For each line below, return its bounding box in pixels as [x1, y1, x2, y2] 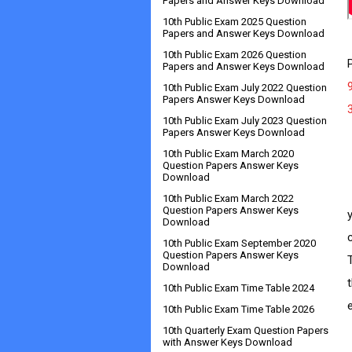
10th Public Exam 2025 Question [163, 16, 306, 27]
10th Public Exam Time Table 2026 [163, 303, 314, 315]
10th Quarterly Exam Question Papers [163, 324, 328, 336]
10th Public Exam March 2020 [163, 148, 294, 159]
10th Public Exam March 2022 [163, 192, 294, 204]
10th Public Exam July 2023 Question [163, 115, 327, 126]
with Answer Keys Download [163, 336, 292, 348]
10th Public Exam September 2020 [163, 237, 316, 249]
